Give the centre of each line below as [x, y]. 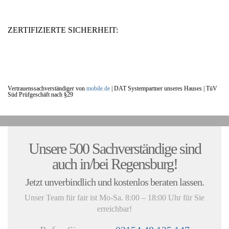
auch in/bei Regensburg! [114, 164]
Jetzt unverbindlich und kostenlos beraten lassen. [114, 182]
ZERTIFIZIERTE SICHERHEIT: [63, 30]
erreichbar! [114, 209]
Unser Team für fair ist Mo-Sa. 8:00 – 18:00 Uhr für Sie [114, 198]
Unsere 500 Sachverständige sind [114, 149]
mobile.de [98, 89]
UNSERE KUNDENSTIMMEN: [114, 131]
